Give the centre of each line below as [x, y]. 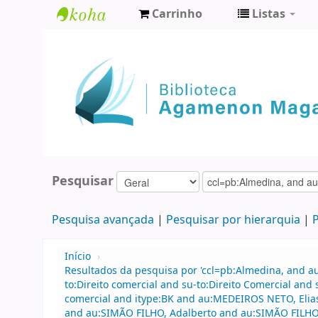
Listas [269, 14]
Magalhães [95, 87]
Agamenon [95, 64]
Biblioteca [92, 40]
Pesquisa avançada [103, 220]
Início [78, 257]
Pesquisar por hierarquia [233, 220]
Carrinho [177, 14]
